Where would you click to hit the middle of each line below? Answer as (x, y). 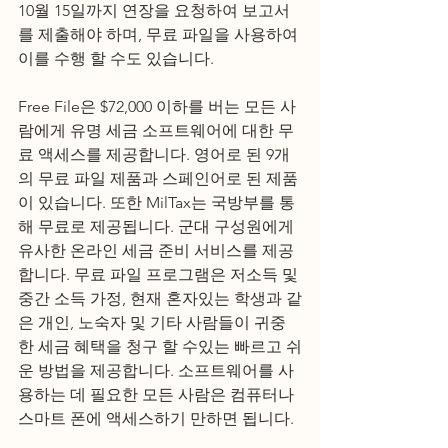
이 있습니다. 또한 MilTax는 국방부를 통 (156, 202)
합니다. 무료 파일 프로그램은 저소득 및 (160, 274)
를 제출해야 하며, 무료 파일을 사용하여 (160, 34)
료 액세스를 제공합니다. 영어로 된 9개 (154, 154)
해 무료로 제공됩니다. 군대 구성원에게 (158, 226)
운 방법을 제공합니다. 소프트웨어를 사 (156, 370)
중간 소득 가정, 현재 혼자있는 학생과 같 (160, 298)
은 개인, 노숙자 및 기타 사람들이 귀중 (152, 322)
